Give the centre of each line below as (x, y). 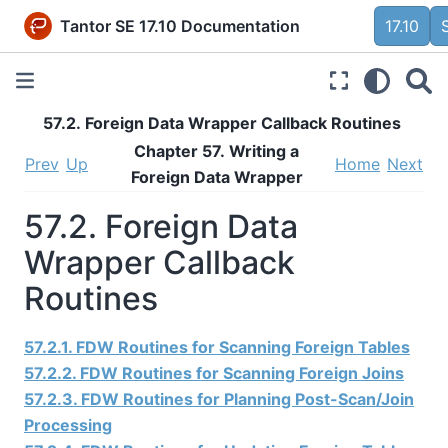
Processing (68, 424)
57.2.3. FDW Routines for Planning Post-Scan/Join (219, 398)
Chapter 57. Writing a (216, 151)
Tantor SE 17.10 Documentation (180, 26)
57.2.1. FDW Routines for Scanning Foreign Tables (217, 346)
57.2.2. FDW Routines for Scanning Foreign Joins (214, 372)
